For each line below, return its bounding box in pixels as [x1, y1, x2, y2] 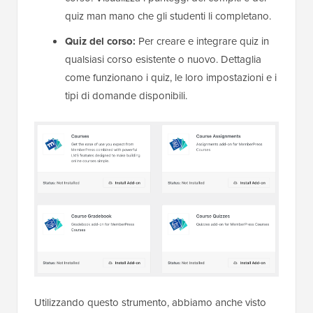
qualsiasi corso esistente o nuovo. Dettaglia [65, 52, 261, 68]
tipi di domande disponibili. [65, 88, 187, 104]
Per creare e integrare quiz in [136, 34, 269, 50]
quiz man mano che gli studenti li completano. [65, 8, 271, 24]
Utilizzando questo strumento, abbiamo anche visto [34, 295, 266, 311]
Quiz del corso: [65, 34, 136, 50]
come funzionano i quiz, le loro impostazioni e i [65, 70, 277, 86]
